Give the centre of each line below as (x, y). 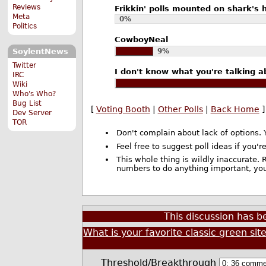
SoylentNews (40, 52)
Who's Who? (34, 94)
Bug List (27, 103)
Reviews (27, 7)
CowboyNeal (141, 39)
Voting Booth (123, 110)
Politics (25, 26)
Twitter (25, 65)
